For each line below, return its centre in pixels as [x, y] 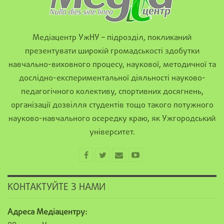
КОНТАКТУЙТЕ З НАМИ [56, 187]
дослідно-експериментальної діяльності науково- [112, 79]
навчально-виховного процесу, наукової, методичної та [112, 65]
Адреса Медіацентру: [47, 213]
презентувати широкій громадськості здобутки [112, 52]
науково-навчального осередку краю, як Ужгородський [112, 119]
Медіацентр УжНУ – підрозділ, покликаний [112, 38]
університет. [112, 133]
